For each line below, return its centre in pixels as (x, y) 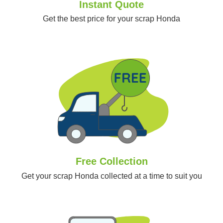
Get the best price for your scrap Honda (111, 19)
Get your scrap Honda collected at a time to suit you (111, 176)
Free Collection (111, 162)
